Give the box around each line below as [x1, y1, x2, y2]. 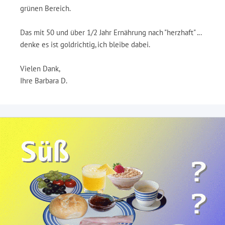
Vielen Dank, [20, 64, 60, 73]
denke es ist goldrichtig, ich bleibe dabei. [20, 40, 150, 49]
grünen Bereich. [20, 4, 71, 13]
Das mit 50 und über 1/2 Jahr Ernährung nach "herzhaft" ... [20, 28, 202, 37]
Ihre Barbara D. [20, 76, 67, 85]
